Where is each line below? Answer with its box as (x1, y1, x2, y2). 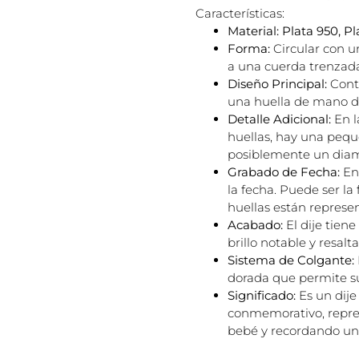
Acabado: (228, 217, 283, 233)
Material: (228, 23, 279, 39)
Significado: (228, 288, 296, 304)
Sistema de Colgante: (228, 252, 354, 268)
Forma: (228, 41, 270, 57)
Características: (196, 6, 284, 22)
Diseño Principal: (228, 76, 327, 92)
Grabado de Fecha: (228, 164, 340, 180)
